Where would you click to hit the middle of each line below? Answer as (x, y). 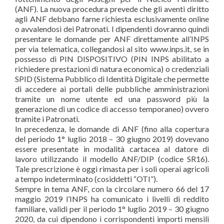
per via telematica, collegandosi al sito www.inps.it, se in (112, 49)
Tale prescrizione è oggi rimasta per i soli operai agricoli (112, 169)
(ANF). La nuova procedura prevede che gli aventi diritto (112, 9)
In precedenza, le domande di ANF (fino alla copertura (112, 129)
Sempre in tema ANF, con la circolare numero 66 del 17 (112, 189)
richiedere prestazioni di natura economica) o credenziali (112, 69)
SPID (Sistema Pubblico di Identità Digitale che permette (112, 79)
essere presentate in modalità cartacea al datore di (112, 149)
